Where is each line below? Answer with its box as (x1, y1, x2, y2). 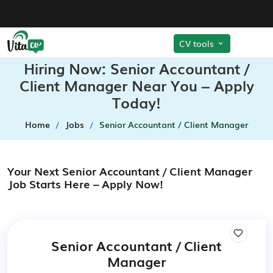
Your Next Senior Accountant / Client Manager (7, 163, 252, 179)
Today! (112, 91, 161, 113)
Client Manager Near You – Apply (19, 74, 254, 96)
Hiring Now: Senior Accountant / (24, 57, 249, 79)
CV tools (179, 37, 216, 49)
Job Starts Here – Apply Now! (7, 175, 163, 191)
